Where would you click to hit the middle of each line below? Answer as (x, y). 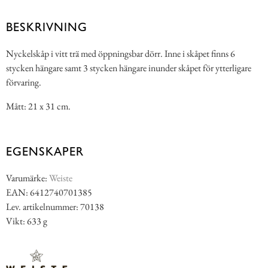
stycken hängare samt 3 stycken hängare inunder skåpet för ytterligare (129, 68)
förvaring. (24, 83)
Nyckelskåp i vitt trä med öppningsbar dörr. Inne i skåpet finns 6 (121, 54)
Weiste (61, 178)
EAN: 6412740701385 (49, 193)
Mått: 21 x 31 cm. (38, 106)
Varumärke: (28, 178)
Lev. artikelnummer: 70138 (55, 207)
